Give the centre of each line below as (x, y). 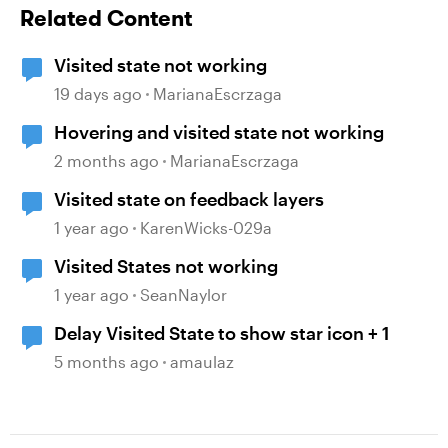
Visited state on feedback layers (189, 199)
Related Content (106, 18)
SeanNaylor (183, 294)
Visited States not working (166, 266)
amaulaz (202, 361)
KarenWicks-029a (206, 227)
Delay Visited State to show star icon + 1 (222, 333)
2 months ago (106, 160)
